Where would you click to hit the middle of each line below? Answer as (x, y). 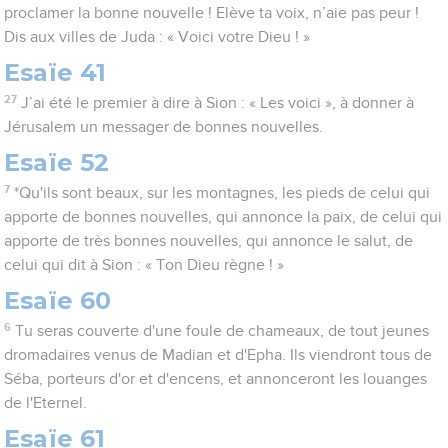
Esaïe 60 (58, 301)
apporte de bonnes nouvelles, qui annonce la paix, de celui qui (223, 217)
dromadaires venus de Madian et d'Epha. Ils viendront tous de (218, 355)
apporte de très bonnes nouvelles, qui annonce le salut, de (209, 241)
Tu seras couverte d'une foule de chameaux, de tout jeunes (221, 331)
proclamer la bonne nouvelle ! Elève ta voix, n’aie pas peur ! (212, 13)
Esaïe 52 (57, 163)
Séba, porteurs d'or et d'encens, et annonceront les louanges (216, 379)
